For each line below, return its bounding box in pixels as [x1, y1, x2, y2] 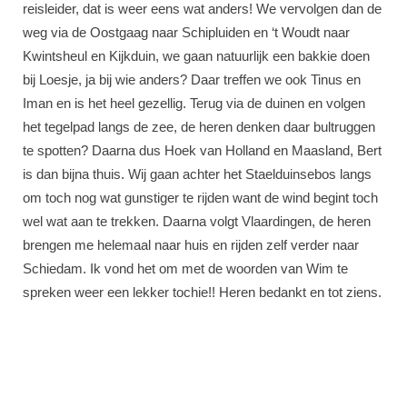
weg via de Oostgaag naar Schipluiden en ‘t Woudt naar [23, 25, 350, 40]
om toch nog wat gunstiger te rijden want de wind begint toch [23, 190, 378, 205]
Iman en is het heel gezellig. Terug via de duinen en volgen [23, 95, 365, 111]
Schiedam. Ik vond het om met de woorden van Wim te [23, 261, 348, 276]
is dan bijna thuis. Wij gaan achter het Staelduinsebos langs [23, 166, 372, 182]
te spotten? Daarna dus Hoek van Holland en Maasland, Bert [23, 143, 382, 158]
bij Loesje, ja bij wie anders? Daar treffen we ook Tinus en [23, 72, 361, 87]
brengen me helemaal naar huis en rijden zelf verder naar [23, 237, 359, 253]
